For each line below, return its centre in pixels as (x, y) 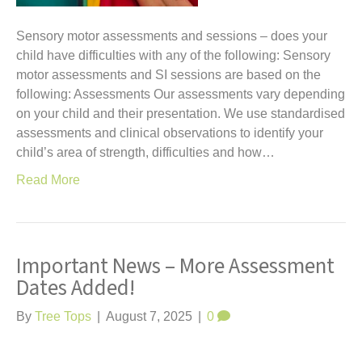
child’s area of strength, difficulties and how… (145, 152)
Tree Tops (63, 316)
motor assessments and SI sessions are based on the (168, 75)
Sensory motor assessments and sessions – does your (172, 36)
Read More (48, 180)
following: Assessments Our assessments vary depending (181, 94)
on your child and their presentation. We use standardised (181, 114)
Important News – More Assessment (175, 266)
